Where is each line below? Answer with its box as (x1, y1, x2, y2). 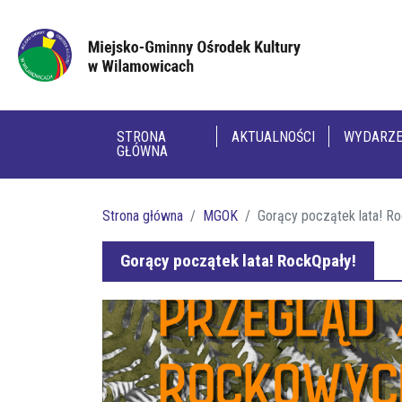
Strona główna (102, 207, 183, 224)
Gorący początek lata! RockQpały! (120, 250, 356, 271)
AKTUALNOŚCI (231, 128, 315, 145)
